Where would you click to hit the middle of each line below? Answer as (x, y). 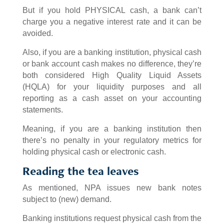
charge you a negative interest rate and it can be (112, 22)
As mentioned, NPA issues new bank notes (112, 188)
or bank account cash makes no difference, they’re (112, 64)
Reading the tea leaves (80, 171)
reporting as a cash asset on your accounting (112, 98)
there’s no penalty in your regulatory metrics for (112, 140)
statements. (42, 110)
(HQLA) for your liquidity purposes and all (112, 87)
